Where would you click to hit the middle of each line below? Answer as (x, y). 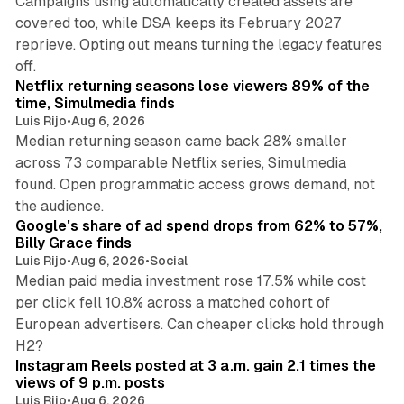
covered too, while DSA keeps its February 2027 (178, 23)
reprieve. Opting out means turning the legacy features (198, 44)
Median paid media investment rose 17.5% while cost (190, 280)
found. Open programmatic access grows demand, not (195, 184)
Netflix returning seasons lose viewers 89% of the (192, 86)
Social (168, 260)
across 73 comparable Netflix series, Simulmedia (180, 162)
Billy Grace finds (73, 243)
